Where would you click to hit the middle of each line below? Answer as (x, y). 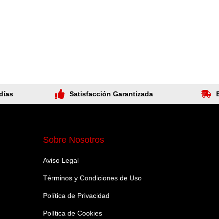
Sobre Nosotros (74, 140)
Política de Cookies (73, 213)
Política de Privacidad (77, 195)
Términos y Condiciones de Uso (93, 178)
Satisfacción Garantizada (111, 94)
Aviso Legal (61, 160)
